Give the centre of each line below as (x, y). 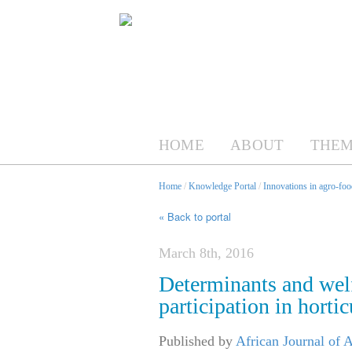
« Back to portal (195, 217)
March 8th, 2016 (206, 253)
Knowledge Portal (222, 186)
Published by (197, 341)
